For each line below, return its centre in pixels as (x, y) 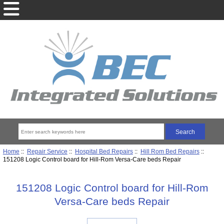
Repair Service (47, 151)
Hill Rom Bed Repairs (170, 151)
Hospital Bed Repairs (104, 151)
